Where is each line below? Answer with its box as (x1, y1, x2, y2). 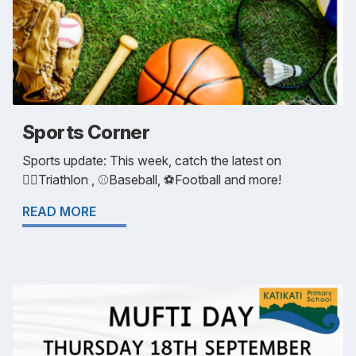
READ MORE (22, 203, 96, 220)
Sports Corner (22, 121, 150, 145)
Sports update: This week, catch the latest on (22, 153, 281, 169)
